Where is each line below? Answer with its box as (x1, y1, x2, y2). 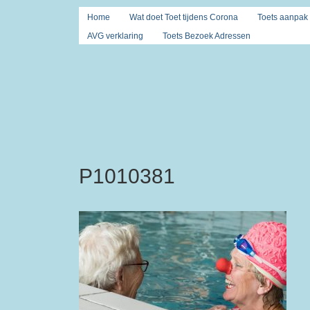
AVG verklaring (87, 31, 143, 41)
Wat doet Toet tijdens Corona (129, 12, 238, 22)
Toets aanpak (257, 12, 308, 22)
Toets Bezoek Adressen (163, 31, 250, 41)
